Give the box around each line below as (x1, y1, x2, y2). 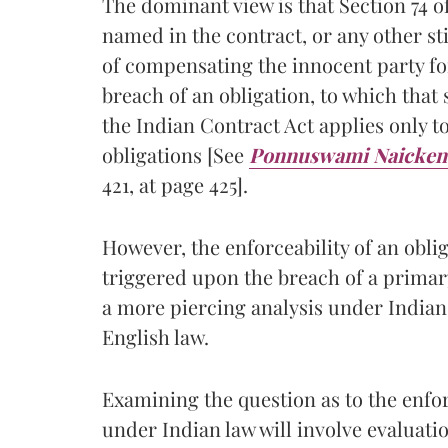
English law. (102, 322, 209, 350)
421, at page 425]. (102, 170, 248, 198)
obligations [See (102, 140, 249, 168)
